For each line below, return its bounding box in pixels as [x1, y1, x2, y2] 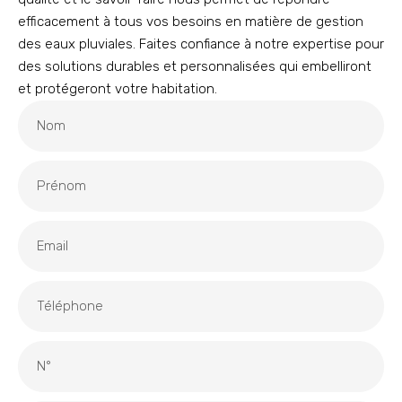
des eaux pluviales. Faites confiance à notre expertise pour [18, 36, 384, 53]
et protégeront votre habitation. [18, 81, 217, 98]
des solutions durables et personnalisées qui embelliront [18, 58, 371, 75]
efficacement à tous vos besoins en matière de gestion [18, 13, 363, 31]
